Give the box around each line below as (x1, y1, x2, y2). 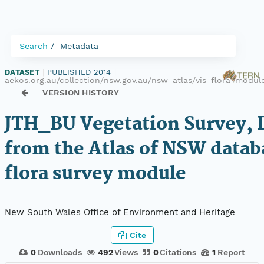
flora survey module (5, 160, 186, 189)
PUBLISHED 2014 (47, 68, 111, 77)
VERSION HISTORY (42, 88, 120, 97)
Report (217, 247, 245, 257)
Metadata (60, 41, 98, 51)
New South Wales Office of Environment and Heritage (5, 207, 235, 218)
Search (19, 41, 48, 51)
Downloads (37, 247, 82, 257)
